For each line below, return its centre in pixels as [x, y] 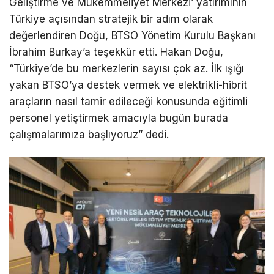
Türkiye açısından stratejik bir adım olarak [111, 19]
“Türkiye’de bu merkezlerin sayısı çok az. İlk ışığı [127, 68]
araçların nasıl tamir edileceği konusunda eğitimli [128, 101]
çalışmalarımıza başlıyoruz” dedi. [89, 134]
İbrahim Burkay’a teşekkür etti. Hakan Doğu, [116, 52]
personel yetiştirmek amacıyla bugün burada [119, 118]
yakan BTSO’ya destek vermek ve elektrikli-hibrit [128, 85]
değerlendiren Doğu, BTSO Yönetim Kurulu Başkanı [132, 35]
